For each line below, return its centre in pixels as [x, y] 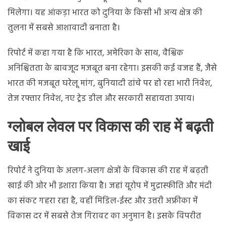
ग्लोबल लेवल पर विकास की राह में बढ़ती [110, 126]
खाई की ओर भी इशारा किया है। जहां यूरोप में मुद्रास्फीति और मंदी [110, 186]
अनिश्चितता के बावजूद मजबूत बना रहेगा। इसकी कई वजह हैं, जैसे [112, 68]
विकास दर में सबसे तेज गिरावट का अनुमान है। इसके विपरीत [104, 216]
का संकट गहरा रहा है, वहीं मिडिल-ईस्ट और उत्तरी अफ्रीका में [103, 201]
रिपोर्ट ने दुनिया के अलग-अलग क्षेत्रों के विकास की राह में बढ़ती [108, 171]
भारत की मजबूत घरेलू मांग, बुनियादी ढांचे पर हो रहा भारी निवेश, [110, 83]
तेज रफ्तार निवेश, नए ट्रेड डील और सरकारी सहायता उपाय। [101, 98]
